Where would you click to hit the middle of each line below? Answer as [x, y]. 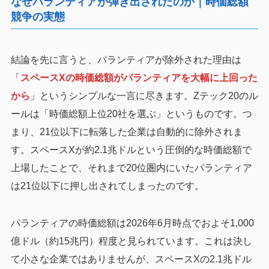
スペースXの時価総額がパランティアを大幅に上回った [139, 77]
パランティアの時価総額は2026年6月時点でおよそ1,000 [132, 223]
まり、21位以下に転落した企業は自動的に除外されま [126, 131]
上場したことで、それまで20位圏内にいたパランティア [131, 168]
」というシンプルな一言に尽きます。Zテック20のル [144, 95]
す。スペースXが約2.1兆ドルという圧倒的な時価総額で [131, 150]
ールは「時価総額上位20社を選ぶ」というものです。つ [131, 113]
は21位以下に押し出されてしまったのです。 [107, 186]
